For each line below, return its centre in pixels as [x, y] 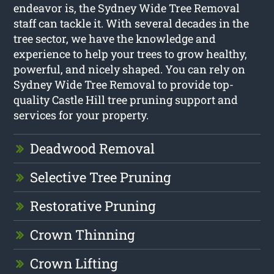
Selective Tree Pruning [101, 177]
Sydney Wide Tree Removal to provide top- [124, 84]
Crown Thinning [83, 234]
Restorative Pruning [93, 206]
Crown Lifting [74, 263]
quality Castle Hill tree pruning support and [126, 99]
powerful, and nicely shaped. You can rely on [130, 69]
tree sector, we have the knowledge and [115, 38]
